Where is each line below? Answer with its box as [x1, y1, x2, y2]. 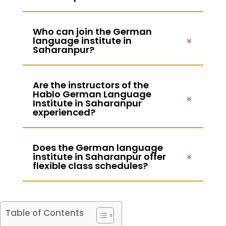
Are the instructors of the [32, 79, 149, 92]
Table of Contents [6, 207, 84, 219]
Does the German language [32, 141, 163, 154]
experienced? [32, 106, 95, 119]
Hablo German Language [32, 88, 151, 101]
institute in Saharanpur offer [32, 150, 166, 163]
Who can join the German [32, 25, 152, 38]
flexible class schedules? [32, 159, 148, 173]
